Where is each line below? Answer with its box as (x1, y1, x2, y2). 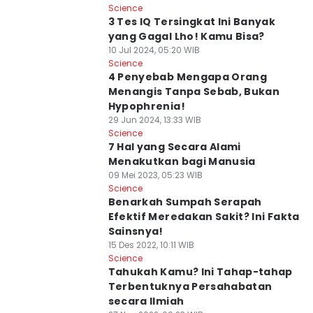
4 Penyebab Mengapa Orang (108, 70, 268, 84)
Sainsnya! (108, 224, 163, 238)
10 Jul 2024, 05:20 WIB (108, 44, 200, 56)
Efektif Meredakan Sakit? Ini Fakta (108, 210, 300, 224)
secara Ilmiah (108, 294, 184, 308)
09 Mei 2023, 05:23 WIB (108, 169, 203, 181)
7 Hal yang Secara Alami (108, 140, 241, 154)
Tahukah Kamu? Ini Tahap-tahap (108, 265, 293, 279)
